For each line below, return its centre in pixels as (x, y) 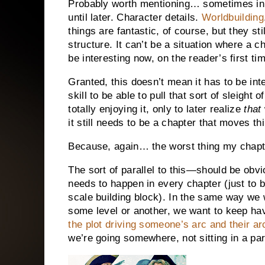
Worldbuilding (232, 18)
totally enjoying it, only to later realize (156, 109)
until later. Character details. (135, 18)
